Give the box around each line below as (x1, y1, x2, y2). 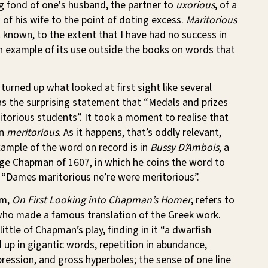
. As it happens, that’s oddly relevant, (59, 124, 221, 140)
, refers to (191, 192, 234, 208)
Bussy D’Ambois (150, 139, 219, 155)
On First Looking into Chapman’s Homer (12, 192, 191, 208)
